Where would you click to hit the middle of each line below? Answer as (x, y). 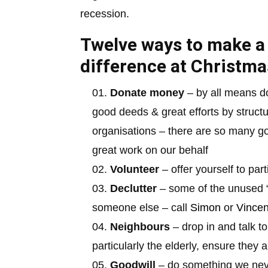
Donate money (147, 92)
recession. (105, 13)
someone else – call (141, 207)
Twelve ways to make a (173, 44)
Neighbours (140, 226)
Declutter (134, 188)
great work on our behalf (150, 150)
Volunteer (135, 169)
